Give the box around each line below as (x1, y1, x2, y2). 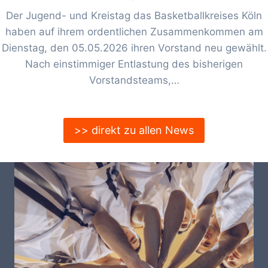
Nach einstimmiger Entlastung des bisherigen (25, 57, 243, 70)
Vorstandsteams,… (89, 74, 179, 86)
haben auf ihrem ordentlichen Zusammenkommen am (5, 25, 263, 38)
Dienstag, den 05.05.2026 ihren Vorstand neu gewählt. (1, 41, 267, 54)
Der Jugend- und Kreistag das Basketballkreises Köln (6, 9, 262, 22)
